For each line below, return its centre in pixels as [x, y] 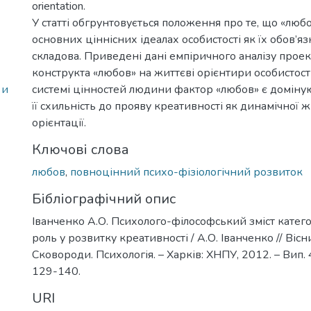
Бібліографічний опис [104, 199]
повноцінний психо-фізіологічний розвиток [186, 172]
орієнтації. [59, 123]
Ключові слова [81, 150]
